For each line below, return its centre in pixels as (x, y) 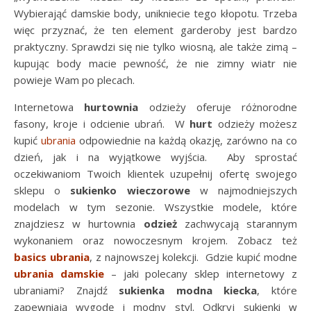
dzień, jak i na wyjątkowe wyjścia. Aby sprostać (155, 157)
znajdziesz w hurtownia (79, 223)
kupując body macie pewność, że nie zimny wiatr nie (155, 63)
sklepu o (42, 190)
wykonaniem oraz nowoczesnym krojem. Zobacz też (155, 240)
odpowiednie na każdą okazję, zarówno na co (186, 140)
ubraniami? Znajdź (67, 290)
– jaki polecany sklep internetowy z (201, 273)
